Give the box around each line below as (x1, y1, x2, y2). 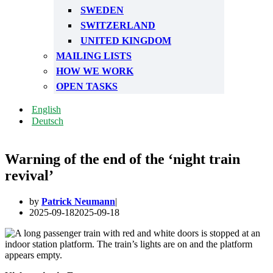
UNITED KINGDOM (80, 35, 171, 46)
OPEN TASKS (56, 81, 118, 91)
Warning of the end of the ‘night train (5, 151, 240, 167)
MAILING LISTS (56, 51, 132, 61)
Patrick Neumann (41, 196, 115, 207)
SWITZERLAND (80, 20, 155, 30)
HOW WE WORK (56, 66, 133, 76)
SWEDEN (80, 5, 124, 15)
